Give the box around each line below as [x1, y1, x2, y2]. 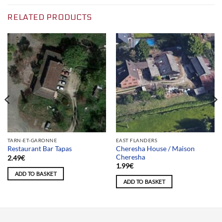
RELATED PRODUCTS [7, 12, 92, 22]
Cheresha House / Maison [115, 144, 195, 153]
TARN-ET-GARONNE [7, 137, 57, 144]
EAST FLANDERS [115, 137, 158, 144]
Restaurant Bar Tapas [7, 145, 72, 153]
